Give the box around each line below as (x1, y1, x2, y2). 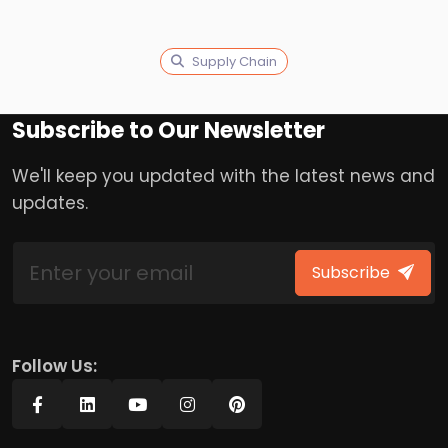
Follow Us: (12, 354, 97, 378)
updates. (12, 191, 88, 215)
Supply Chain (192, 52, 277, 71)
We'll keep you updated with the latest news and (12, 164, 435, 188)
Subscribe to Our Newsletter (12, 115, 325, 146)
